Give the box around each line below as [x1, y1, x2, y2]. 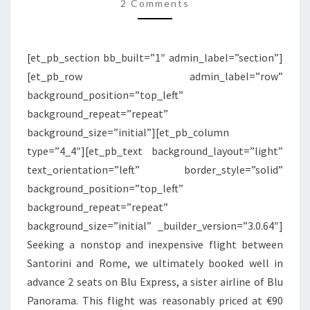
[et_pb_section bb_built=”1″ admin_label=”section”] [27, 51, 283, 64]
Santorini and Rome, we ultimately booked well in [27, 256, 283, 270]
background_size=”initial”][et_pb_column [27, 125, 229, 139]
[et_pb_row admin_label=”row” [27, 69, 283, 83]
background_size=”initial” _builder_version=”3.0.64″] [27, 219, 283, 232]
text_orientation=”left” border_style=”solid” [27, 163, 283, 176]
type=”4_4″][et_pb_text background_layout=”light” [27, 144, 283, 158]
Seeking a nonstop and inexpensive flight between [27, 237, 283, 251]
